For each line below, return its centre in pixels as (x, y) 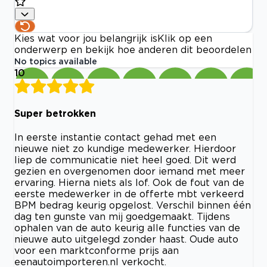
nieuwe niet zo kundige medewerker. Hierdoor (125, 148)
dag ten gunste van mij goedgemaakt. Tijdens (122, 216)
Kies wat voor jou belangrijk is (86, 38)
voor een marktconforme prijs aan (97, 250)
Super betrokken (55, 113)
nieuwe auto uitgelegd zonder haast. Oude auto (126, 239)
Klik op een (185, 38)
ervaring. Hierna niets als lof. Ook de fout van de (129, 182)
